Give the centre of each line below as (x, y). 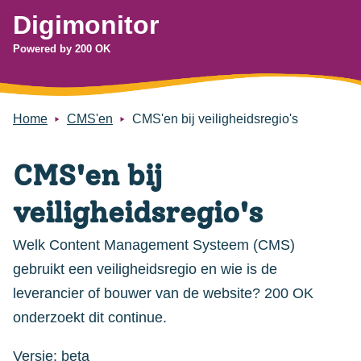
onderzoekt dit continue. (90, 318)
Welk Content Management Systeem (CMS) (154, 245)
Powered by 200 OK (62, 49)
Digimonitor (86, 25)
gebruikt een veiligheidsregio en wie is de (145, 270)
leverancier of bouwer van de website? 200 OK (163, 294)
